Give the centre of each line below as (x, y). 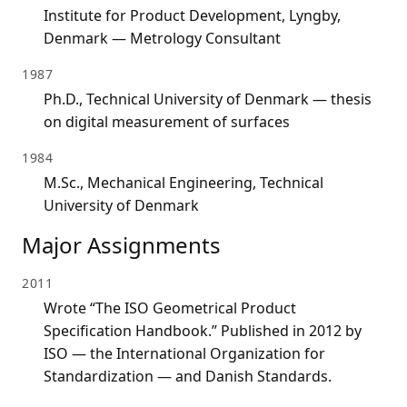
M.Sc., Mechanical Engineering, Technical (184, 183)
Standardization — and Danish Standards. (188, 377)
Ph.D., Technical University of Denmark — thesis (208, 99)
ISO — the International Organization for (184, 354)
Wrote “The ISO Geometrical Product (170, 308)
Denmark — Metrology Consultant (162, 39)
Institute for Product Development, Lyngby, (192, 16)
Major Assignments (121, 245)
